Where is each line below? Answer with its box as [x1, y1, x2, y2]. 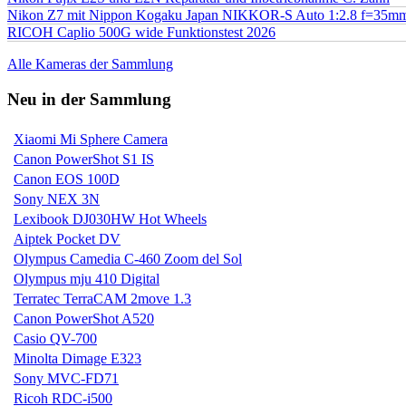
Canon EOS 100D [14, 170, 120, 187]
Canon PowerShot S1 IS [14, 150, 154, 167]
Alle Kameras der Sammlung [7, 56, 173, 72]
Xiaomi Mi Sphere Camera [14, 130, 168, 147]
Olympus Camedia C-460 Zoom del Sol [14, 250, 242, 266]
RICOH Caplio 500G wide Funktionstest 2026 [7, 24, 275, 41]
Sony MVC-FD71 [14, 370, 119, 386]
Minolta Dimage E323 [14, 350, 141, 366]
